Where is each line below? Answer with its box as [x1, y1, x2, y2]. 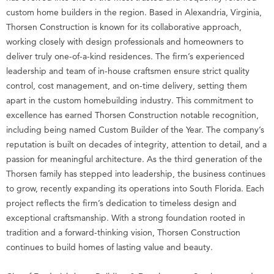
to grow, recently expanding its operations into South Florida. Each [6, 183, 264, 194]
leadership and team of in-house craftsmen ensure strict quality [6, 65, 250, 77]
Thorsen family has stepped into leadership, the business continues [6, 168, 265, 180]
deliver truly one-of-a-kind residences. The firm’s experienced [6, 51, 245, 62]
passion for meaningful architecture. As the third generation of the [6, 154, 262, 165]
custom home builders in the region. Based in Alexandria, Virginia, [6, 7, 262, 18]
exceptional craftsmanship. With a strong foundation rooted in [6, 212, 245, 224]
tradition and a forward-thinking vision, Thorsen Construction [6, 227, 240, 239]
